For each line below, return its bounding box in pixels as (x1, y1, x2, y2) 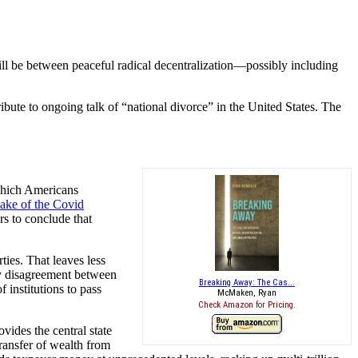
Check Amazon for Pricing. (197, 300, 296, 311)
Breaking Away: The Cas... (198, 276, 295, 288)
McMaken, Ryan (217, 287, 276, 298)
